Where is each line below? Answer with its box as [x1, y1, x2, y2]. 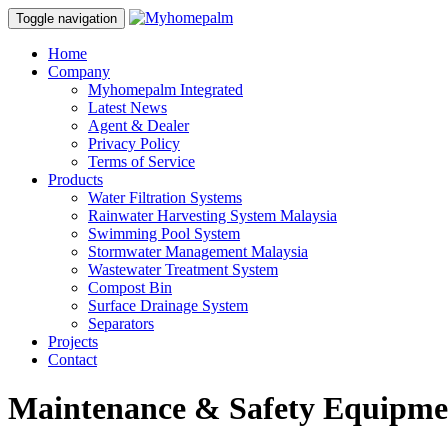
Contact [48, 351, 97, 368]
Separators [88, 315, 154, 332]
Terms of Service [88, 153, 195, 170]
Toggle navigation [16, 11, 117, 26]
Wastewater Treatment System [88, 261, 278, 278]
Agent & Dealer [88, 117, 189, 134]
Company [48, 63, 110, 80]
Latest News [88, 99, 167, 116]
